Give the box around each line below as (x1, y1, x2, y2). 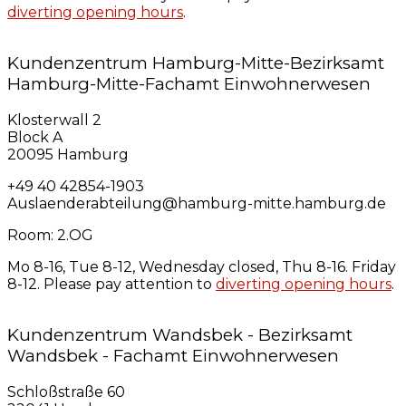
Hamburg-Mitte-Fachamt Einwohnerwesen (7, 73, 371, 95)
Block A (7, 129, 63, 147)
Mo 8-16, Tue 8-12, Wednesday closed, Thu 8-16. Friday (7, 258, 396, 276)
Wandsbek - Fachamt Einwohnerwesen (7, 345, 339, 367)
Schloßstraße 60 (7, 382, 125, 401)
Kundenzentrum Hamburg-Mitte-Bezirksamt (7, 53, 384, 74)
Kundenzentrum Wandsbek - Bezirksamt (7, 324, 353, 346)
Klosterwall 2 (7, 111, 101, 130)
